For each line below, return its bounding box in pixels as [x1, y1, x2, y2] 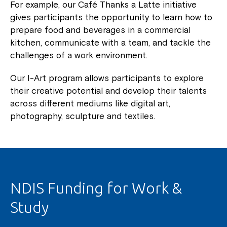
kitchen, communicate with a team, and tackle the [10, 37, 211, 48]
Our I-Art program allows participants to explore [10, 73, 204, 83]
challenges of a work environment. [10, 50, 147, 60]
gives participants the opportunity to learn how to [10, 12, 212, 22]
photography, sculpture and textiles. [10, 111, 155, 121]
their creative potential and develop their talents [10, 86, 207, 96]
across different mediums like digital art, [10, 98, 170, 108]
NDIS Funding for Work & [10, 179, 182, 197]
